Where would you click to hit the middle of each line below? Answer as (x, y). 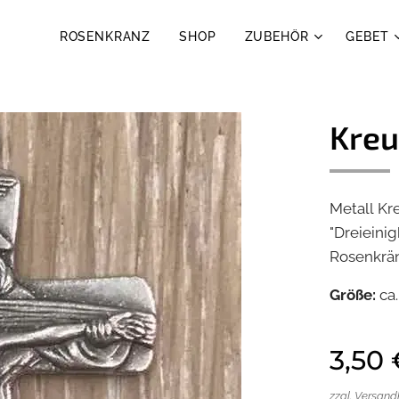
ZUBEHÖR (277, 37)
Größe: (353, 295)
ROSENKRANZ (105, 37)
